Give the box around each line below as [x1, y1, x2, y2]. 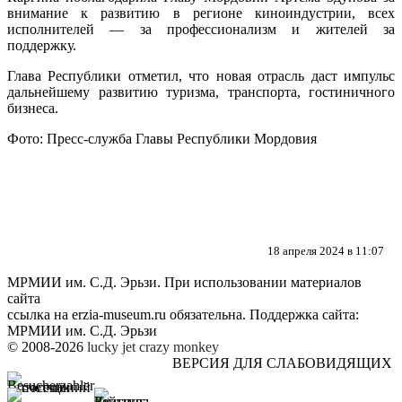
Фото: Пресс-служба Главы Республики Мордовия [7, 130, 317, 146]
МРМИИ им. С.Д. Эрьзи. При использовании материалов [7, 274, 362, 290]
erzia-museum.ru [72, 306, 166, 322]
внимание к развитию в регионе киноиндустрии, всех [7, 4, 395, 21]
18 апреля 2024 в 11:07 [267, 244, 384, 258]
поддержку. [7, 37, 76, 53]
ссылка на [7, 306, 72, 322]
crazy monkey [139, 338, 219, 354]
